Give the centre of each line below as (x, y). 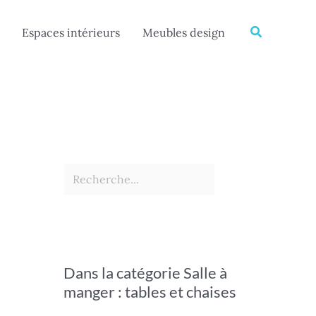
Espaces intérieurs (71, 32)
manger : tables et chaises (150, 292)
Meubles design (183, 32)
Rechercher (94, 11)
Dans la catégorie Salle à (145, 273)
